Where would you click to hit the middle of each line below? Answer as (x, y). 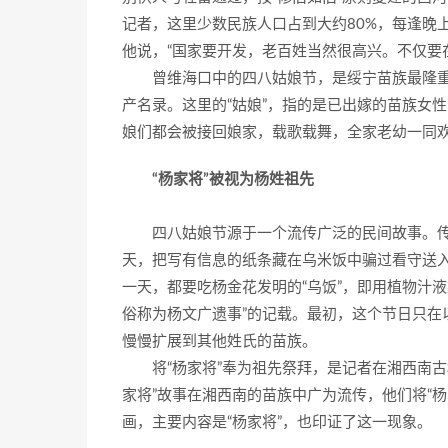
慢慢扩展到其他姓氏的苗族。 (219, 341)
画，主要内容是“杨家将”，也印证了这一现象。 (277, 422)
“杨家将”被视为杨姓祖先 (233, 179)
